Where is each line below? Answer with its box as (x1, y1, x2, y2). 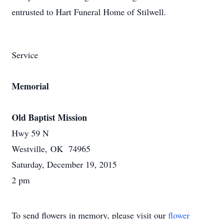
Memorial (12, 80, 49, 92)
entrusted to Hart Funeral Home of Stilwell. (12, 6, 166, 18)
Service (12, 49, 38, 61)
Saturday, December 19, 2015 (12, 158, 117, 170)
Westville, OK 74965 (12, 143, 90, 154)
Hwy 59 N (12, 127, 49, 139)
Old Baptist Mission (12, 111, 87, 124)
